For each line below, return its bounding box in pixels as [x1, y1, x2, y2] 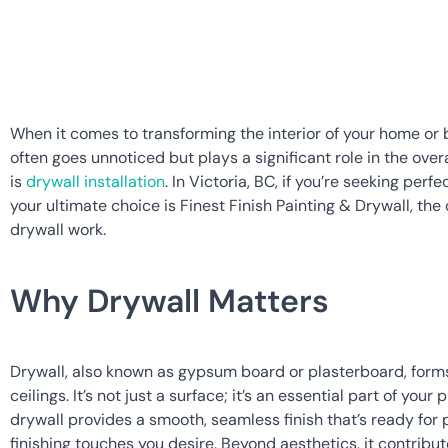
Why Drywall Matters [10, 280, 329, 323]
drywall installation [26, 171, 165, 193]
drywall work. [10, 219, 106, 241]
